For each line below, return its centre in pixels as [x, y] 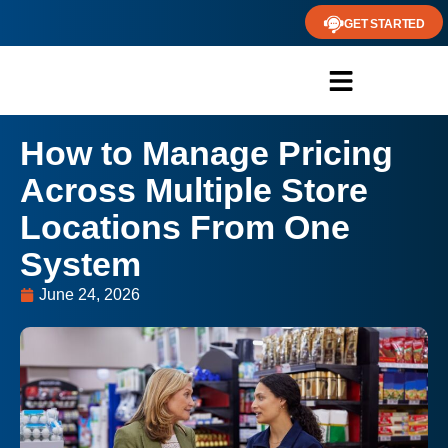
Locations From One [185, 227]
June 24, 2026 [89, 295]
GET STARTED [384, 24]
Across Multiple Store [194, 190]
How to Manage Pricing [206, 153]
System [80, 264]
